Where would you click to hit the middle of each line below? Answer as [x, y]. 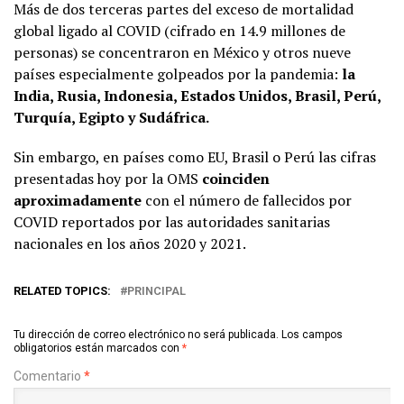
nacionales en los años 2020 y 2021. [130, 244]
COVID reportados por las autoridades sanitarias [172, 222]
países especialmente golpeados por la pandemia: [176, 74]
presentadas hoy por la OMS [106, 179]
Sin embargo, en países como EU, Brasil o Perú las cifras [195, 157]
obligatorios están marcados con [98, 349]
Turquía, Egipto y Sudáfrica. [111, 118]
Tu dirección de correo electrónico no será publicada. [146, 335]
